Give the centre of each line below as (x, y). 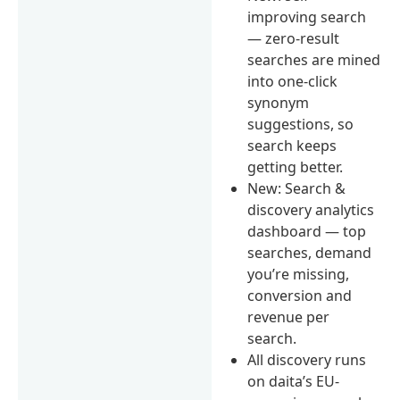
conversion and (300, 295)
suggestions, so (301, 124)
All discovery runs (307, 359)
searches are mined (314, 59)
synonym (279, 102)
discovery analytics (311, 209)
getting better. (296, 167)
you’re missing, (299, 274)
